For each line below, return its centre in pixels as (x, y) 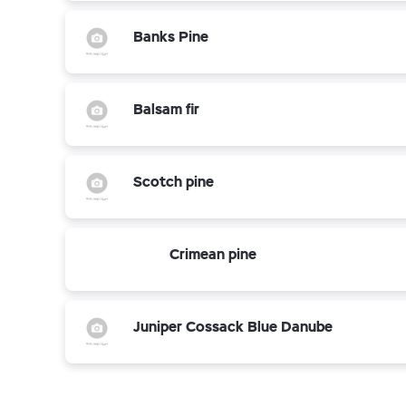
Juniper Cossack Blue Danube (233, 327)
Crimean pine (213, 254)
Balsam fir (166, 109)
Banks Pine (171, 37)
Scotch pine (174, 182)
